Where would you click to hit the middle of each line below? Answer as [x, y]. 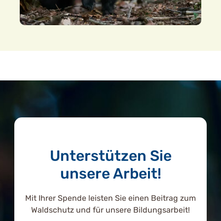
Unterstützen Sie [110, 156]
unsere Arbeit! [110, 173]
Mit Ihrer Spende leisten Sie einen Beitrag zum [110, 198]
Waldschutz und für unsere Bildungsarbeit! [110, 210]
